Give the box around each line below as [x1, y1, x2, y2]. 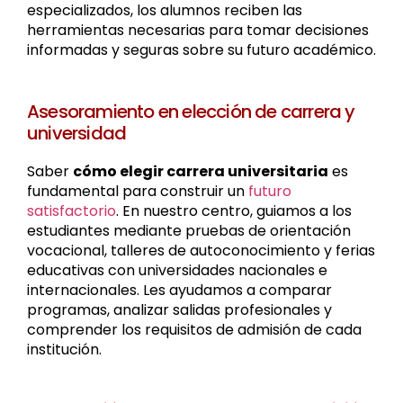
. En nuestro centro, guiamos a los [116, 200, 352, 221]
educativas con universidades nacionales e [27, 259, 327, 281]
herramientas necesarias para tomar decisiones [27, 20, 369, 41]
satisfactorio [27, 200, 116, 221]
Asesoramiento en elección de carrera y [27, 98, 355, 124]
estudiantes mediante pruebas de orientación [27, 219, 351, 241]
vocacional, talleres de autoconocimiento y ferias [27, 239, 375, 261]
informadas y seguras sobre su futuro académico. [27, 40, 376, 61]
